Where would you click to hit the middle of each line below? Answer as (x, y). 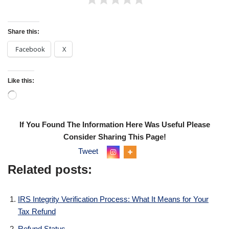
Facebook (30, 49)
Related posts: (50, 169)
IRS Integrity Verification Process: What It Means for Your (113, 199)
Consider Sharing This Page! (114, 137)
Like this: (21, 81)
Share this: (24, 32)
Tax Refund (37, 211)
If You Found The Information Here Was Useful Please (114, 124)
